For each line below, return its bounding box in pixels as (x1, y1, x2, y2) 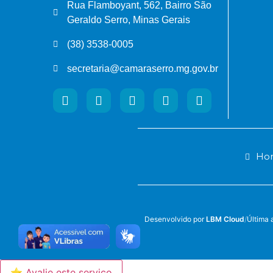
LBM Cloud (206, 214, 244, 224)
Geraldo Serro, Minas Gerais (66, 15, 190, 25)
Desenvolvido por (144, 214, 206, 224)
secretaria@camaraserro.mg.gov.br (66, 63, 218, 74)
